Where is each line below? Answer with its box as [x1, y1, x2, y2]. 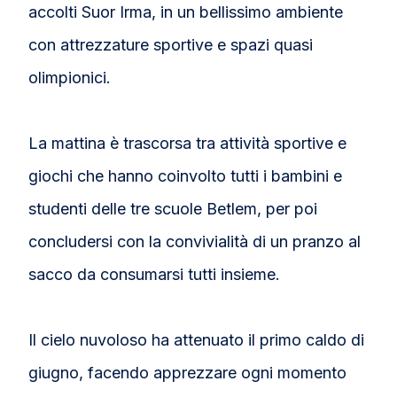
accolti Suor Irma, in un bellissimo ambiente [28, 2, 344, 21]
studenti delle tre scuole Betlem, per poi [28, 198, 318, 218]
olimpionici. [28, 67, 112, 87]
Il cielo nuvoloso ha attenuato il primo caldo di [28, 330, 365, 349]
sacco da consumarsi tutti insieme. [28, 264, 281, 284]
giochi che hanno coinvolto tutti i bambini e [28, 166, 343, 185]
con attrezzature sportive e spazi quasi [28, 35, 314, 54]
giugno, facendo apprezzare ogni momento [28, 362, 347, 382]
